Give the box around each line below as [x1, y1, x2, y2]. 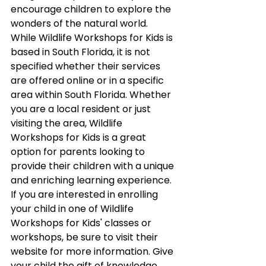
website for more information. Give [11, 244, 176, 258]
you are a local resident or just [11, 102, 153, 116]
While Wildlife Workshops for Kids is [11, 30, 175, 45]
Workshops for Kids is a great [11, 130, 148, 144]
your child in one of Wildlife [11, 201, 136, 216]
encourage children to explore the [11, 2, 173, 16]
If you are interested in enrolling [11, 187, 160, 201]
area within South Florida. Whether [11, 87, 173, 102]
